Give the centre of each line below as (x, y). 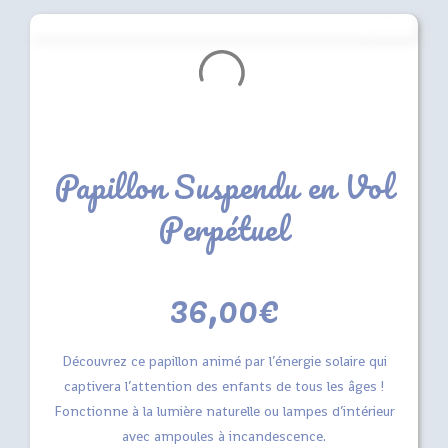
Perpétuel (224, 229)
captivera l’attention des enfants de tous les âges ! (224, 386)
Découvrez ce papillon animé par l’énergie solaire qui (224, 361)
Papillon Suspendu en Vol (224, 187)
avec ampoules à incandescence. (224, 436)
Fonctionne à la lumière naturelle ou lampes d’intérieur (224, 411)
